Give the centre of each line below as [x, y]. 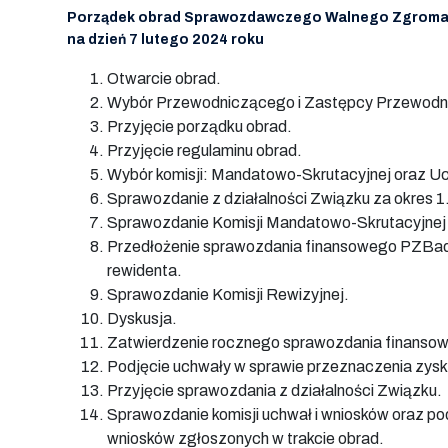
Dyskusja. [142, 318]
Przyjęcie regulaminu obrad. [204, 150]
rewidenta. [144, 270]
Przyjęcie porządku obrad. [199, 126]
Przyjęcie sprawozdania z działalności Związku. [274, 390]
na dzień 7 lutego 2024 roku [165, 39]
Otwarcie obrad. [164, 78]
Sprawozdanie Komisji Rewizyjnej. [228, 294]
